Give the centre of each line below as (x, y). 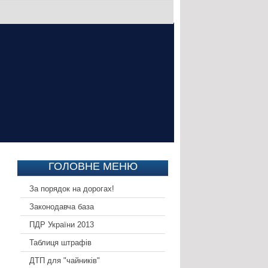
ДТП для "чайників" (64, 261)
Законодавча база (61, 207)
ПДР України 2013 (61, 225)
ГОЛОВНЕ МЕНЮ (93, 167)
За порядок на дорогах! (71, 189)
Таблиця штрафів (60, 243)
